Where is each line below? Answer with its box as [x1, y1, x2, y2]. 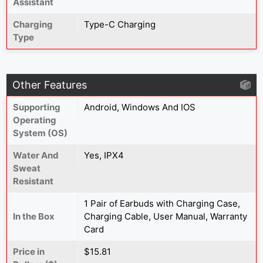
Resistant [13, 176, 53, 187]
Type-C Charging [84, 19, 156, 30]
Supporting [13, 102, 60, 113]
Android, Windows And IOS [84, 102, 195, 113]
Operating [13, 114, 56, 126]
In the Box [13, 211, 55, 222]
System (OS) [13, 127, 68, 139]
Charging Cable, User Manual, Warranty [84, 211, 247, 222]
